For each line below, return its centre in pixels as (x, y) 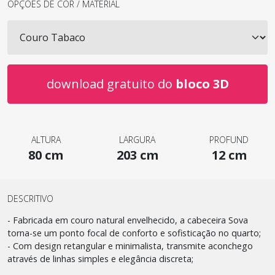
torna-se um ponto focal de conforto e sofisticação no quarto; (134, 233)
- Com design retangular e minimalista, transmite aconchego (130, 246)
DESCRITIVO (30, 199)
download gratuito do (111, 84)
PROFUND (229, 140)
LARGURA (137, 140)
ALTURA (46, 140)
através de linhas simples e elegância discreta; (100, 259)
